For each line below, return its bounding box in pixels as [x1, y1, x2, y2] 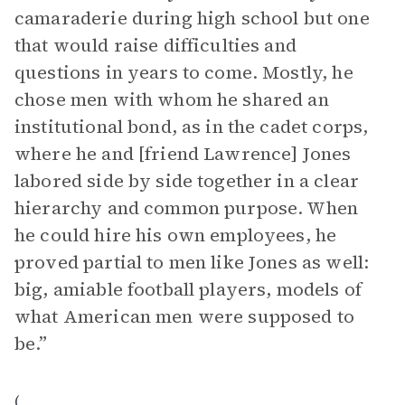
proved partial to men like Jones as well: [14, 250, 370, 275]
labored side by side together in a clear [14, 168, 359, 193]
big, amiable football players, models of [14, 277, 362, 302]
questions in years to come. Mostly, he [14, 60, 353, 85]
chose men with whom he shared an [14, 87, 329, 112]
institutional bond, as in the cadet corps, [14, 114, 369, 139]
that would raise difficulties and [14, 33, 297, 58]
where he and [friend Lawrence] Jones [14, 141, 352, 166]
